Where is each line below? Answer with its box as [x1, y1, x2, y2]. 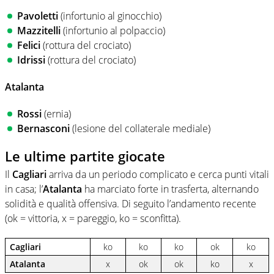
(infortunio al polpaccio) [61, 23, 165, 37]
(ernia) [42, 106, 71, 120]
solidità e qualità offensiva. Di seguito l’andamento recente [5, 197, 256, 211]
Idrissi [17, 53, 45, 67]
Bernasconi [17, 121, 70, 135]
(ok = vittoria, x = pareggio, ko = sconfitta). [5, 212, 181, 226]
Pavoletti [17, 9, 58, 23]
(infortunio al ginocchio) [58, 9, 161, 23]
